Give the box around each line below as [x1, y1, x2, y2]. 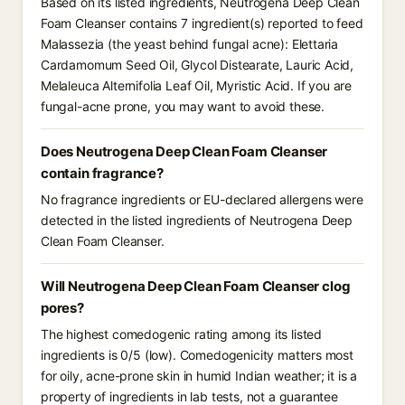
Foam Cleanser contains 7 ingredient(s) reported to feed [41, 15, 363, 31]
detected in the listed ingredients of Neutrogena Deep [41, 212, 353, 228]
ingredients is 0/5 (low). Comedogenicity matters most [41, 347, 353, 363]
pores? [41, 299, 84, 316]
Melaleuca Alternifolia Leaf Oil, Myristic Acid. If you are [41, 78, 353, 93]
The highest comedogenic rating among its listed [41, 326, 323, 342]
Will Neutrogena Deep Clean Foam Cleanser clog [41, 278, 351, 295]
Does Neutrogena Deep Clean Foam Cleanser [41, 143, 328, 160]
